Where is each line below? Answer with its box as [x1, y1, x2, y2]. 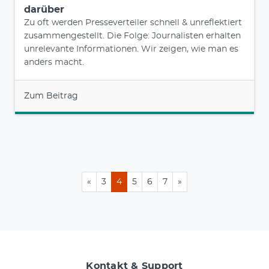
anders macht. [24, 58, 84, 67]
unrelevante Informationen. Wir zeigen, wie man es [24, 45, 238, 54]
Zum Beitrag [24, 92, 78, 101]
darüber [24, 5, 64, 15]
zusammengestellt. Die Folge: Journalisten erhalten [24, 32, 241, 41]
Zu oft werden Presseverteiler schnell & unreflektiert [24, 19, 242, 28]
